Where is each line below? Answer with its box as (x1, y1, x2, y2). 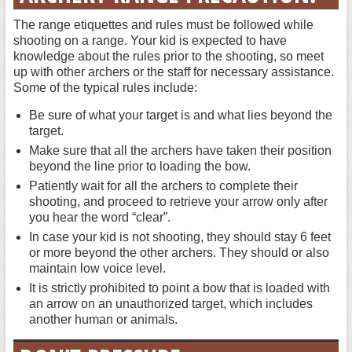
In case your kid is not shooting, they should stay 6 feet (28, 230, 331, 244)
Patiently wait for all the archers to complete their (28, 179, 298, 192)
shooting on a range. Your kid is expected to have (13, 34, 287, 47)
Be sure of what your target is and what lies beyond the (28, 108, 332, 122)
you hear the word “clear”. (28, 211, 170, 224)
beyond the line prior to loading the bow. (28, 159, 251, 173)
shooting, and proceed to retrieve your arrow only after (28, 195, 328, 208)
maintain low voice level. (28, 262, 166, 275)
